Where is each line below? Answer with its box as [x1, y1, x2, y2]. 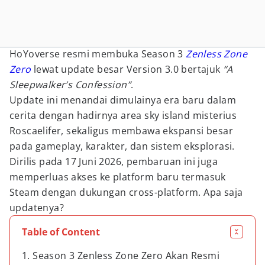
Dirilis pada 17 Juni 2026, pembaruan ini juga [9, 155, 218, 168]
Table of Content [22, 225, 100, 238]
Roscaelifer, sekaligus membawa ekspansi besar [9, 124, 233, 137]
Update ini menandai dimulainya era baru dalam [9, 93, 236, 106]
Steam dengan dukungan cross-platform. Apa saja [9, 186, 243, 199]
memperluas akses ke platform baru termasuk [9, 170, 226, 183]
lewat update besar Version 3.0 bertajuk [31, 63, 224, 76]
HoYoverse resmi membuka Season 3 [9, 47, 186, 60]
